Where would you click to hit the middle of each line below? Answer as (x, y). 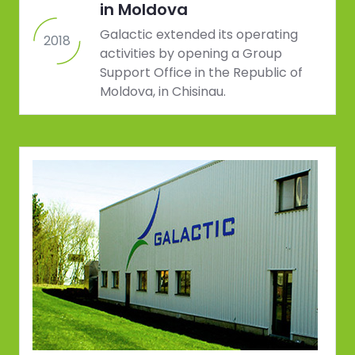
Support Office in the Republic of (201, 73)
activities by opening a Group (191, 54)
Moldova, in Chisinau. (163, 92)
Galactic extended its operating (199, 35)
